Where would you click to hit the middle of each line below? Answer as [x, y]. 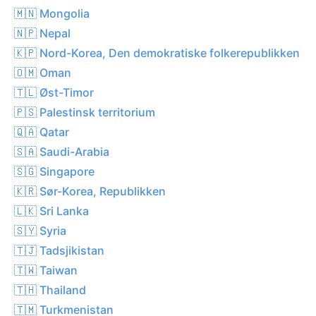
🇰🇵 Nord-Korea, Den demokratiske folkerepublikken [157, 53]
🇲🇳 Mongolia [52, 13]
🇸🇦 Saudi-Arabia [62, 151]
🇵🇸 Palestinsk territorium [85, 112]
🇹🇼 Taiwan [46, 270]
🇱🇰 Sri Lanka [51, 211]
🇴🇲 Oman [43, 72]
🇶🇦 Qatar [42, 132]
